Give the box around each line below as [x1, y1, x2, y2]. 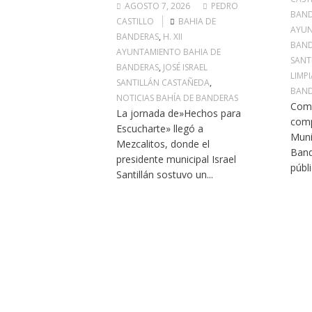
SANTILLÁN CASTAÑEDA [116, 77, 210, 88]
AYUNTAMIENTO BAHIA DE [116, 46, 221, 58]
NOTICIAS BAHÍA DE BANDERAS [116, 92, 238, 104]
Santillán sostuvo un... [116, 168, 213, 181]
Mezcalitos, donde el [116, 137, 210, 150]
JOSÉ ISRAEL [162, 61, 208, 73]
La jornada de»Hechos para [116, 107, 241, 120]
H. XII [162, 31, 182, 42]
